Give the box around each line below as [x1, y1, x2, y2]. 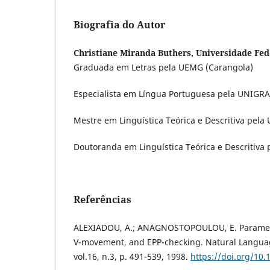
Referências [74, 192, 131, 206]
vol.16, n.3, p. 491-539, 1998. [74, 250, 190, 262]
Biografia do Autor [74, 17, 165, 31]
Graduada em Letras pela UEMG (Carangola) [74, 61, 253, 73]
